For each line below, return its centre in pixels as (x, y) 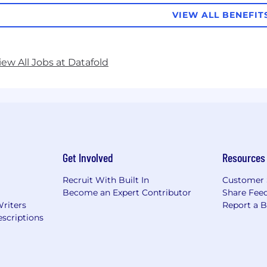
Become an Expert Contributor (127, 192)
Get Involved (88, 157)
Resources (244, 157)
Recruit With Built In (105, 180)
